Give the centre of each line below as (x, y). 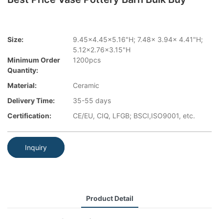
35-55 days (92, 101)
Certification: (29, 116)
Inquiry (36, 147)
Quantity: (23, 70)
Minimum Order (34, 60)
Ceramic (86, 86)
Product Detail (109, 198)
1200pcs (87, 60)
